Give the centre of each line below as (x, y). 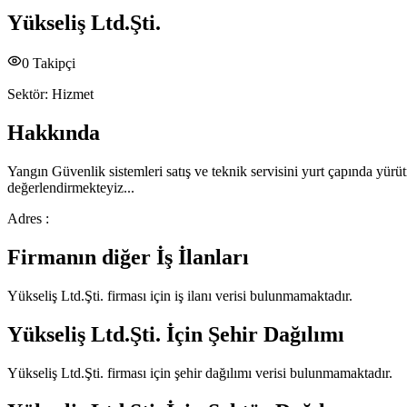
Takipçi (52, 64)
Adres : (28, 219)
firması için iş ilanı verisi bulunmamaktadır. (228, 295)
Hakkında (54, 133)
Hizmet (73, 94)
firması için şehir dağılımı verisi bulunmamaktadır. (248, 372)
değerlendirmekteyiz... (71, 188)
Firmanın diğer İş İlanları (128, 258)
